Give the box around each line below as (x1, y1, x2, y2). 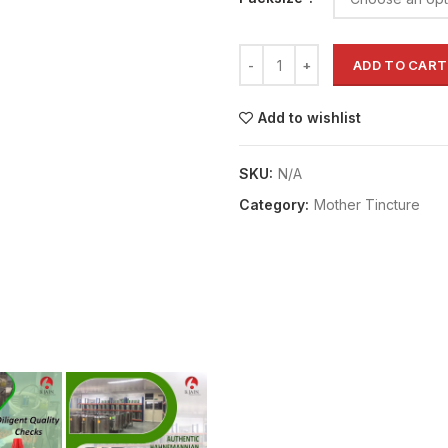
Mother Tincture (314, 196, 420, 213)
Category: (239, 196, 313, 213)
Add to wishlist (258, 109, 361, 126)
